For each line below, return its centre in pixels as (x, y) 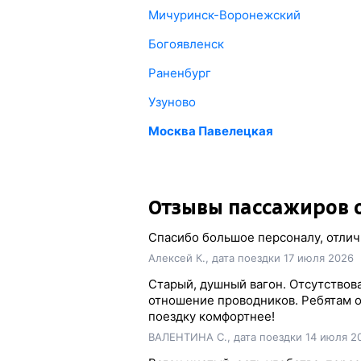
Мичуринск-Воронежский (224, 15)
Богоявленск (186, 44)
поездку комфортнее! (211, 316)
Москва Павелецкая (210, 131)
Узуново (172, 102)
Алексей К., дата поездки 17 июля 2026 (251, 258)
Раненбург (179, 73)
